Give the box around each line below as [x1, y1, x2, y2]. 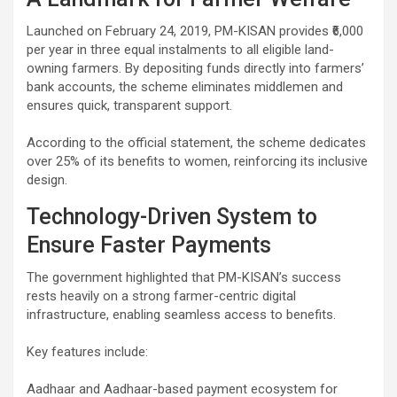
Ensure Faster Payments [27, 232, 271, 259]
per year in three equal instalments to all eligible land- [27, 42, 334, 58]
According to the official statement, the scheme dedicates [27, 135, 366, 152]
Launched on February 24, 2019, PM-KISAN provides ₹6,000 [27, 23, 363, 40]
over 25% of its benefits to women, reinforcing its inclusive [27, 153, 368, 170]
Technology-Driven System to [27, 204, 317, 230]
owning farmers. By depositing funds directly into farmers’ [27, 60, 364, 77]
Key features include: [27, 344, 148, 361]
